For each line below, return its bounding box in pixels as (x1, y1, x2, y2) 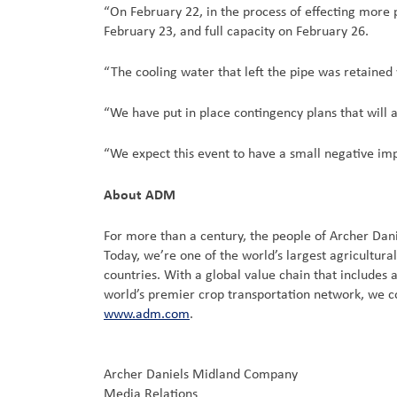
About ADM (104, 185, 175, 203)
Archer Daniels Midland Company (104, 367, 298, 382)
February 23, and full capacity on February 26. (104, 24, 369, 39)
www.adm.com (104, 307, 190, 322)
